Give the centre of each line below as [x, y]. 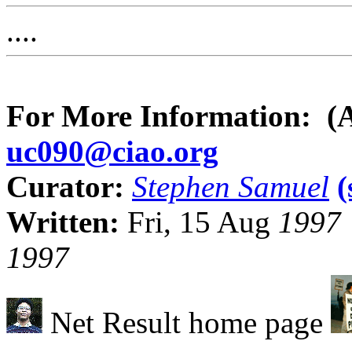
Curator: [69, 187]
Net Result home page [187, 323]
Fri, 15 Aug [199, 222]
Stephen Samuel [231, 187]
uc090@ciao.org [112, 151]
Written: [67, 222]
